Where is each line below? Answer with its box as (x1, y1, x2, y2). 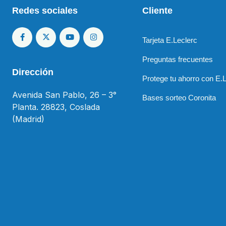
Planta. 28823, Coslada (12, 102, 100, 112)
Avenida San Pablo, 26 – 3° (12, 90, 117, 100)
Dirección (12, 67, 53, 78)
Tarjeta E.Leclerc (142, 36, 198, 45)
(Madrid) (12, 114, 44, 125)
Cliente (142, 5, 173, 16)
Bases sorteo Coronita (142, 93, 216, 102)
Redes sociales (12, 5, 78, 16)
